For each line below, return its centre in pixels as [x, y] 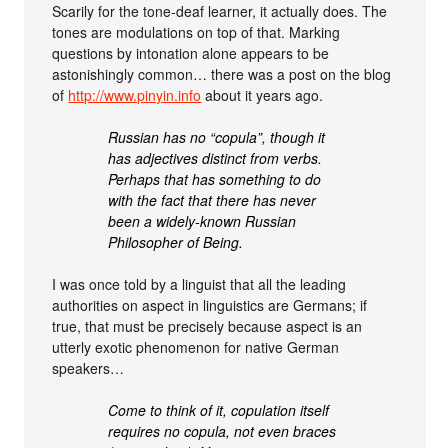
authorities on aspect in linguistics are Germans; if [210, 305]
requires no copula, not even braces [222, 431]
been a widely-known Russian [202, 221]
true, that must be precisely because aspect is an [207, 326]
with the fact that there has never [212, 200]
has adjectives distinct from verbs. [215, 158]
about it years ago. [262, 95]
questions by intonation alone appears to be [191, 53]
